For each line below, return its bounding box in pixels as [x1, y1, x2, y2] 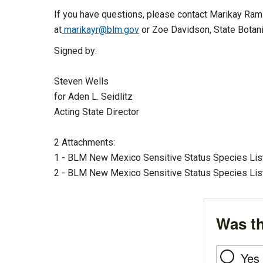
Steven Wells [54, 76, 109, 87]
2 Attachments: [54, 137, 115, 148]
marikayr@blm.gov [64, 24, 139, 35]
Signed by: [54, 45, 111, 56]
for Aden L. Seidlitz [54, 91, 133, 102]
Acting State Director [54, 106, 139, 117]
